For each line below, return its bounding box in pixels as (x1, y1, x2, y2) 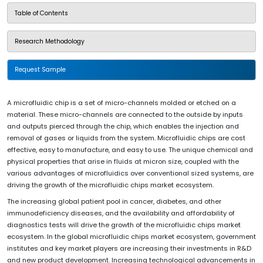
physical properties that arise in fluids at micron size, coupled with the (7, 156, 239, 166)
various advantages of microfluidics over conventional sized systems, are (7, 168, 254, 178)
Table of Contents (15, 8, 68, 18)
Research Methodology (15, 36, 85, 46)
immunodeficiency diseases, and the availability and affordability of (7, 208, 235, 218)
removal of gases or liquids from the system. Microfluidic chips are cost (7, 133, 245, 143)
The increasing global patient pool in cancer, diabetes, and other (7, 196, 221, 206)
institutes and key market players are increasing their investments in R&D (7, 243, 251, 253)
